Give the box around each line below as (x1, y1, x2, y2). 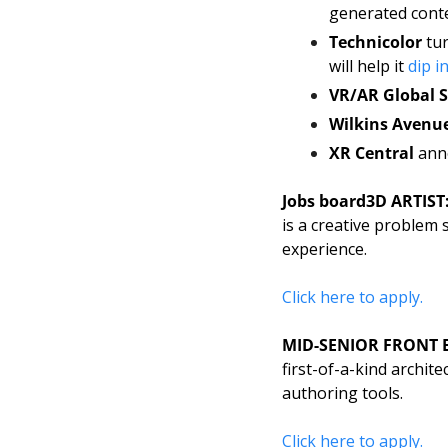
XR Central (329, 142, 414, 165)
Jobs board (282, 190, 366, 213)
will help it (329, 55, 408, 78)
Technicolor (329, 31, 426, 54)
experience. (282, 238, 371, 261)
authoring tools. (282, 382, 407, 405)
